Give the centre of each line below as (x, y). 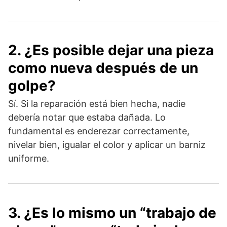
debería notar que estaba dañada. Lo (87, 117)
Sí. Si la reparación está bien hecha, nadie (97, 103)
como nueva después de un (103, 68)
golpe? (32, 85)
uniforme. (29, 158)
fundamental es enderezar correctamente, (99, 131)
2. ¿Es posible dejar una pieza (111, 50)
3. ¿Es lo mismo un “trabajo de (112, 213)
